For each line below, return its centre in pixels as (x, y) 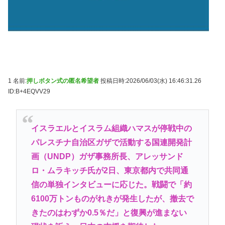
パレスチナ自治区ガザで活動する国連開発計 (111, 142)
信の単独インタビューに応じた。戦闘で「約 (111, 184)
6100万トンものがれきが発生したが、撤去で (112, 198)
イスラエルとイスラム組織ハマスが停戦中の (111, 128)
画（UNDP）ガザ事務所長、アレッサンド (107, 156)
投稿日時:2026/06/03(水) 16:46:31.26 (150, 81)
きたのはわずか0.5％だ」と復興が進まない (109, 212)
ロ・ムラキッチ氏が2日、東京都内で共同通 (109, 170)
